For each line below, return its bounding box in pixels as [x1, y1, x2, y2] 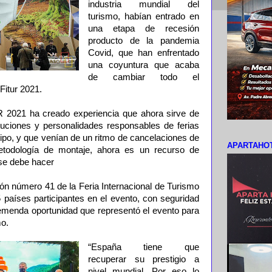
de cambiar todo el [87, 72, 199, 82]
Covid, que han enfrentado [87, 48, 199, 58]
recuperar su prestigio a [87, 254, 199, 264]
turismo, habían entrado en [87, 12, 199, 21]
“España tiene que [87, 242, 199, 252]
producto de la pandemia [87, 36, 199, 46]
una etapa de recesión [87, 24, 199, 33]
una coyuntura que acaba [87, 60, 199, 70]
